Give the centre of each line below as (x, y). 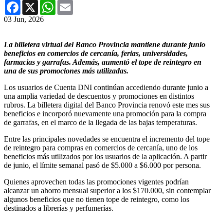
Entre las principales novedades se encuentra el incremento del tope (107, 139)
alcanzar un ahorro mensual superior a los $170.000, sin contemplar (107, 190)
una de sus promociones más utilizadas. (66, 71)
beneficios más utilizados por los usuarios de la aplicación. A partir (105, 156)
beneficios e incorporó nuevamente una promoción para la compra (105, 113)
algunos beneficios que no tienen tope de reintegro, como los (97, 199)
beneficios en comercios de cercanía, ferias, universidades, (96, 53)
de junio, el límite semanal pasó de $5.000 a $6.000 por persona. (102, 165)
